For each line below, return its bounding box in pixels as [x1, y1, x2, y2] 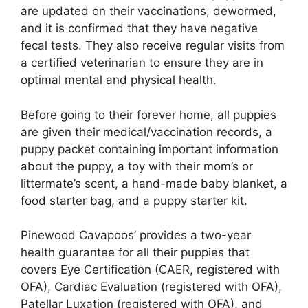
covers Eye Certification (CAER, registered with [21, 263, 280, 277]
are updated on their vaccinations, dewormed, [21, 4, 276, 19]
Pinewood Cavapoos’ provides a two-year [21, 228, 251, 243]
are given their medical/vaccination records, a [21, 124, 272, 139]
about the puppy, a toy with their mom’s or [21, 159, 253, 173]
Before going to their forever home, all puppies [21, 107, 276, 122]
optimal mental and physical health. [21, 73, 217, 87]
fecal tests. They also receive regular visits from [21, 38, 285, 53]
